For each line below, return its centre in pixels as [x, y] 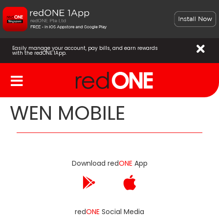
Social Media [122, 212]
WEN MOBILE [67, 113]
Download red [95, 164]
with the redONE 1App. [39, 53]
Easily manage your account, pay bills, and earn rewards [85, 48]
